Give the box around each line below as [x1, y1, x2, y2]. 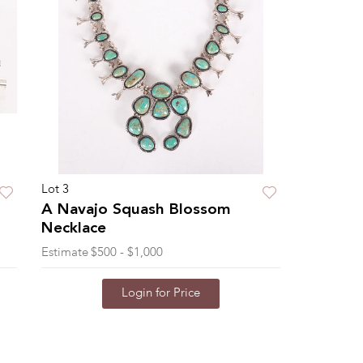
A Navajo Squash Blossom [41, 203, 230, 218]
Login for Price [121, 288, 200, 299]
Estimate [41, 247, 88, 258]
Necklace [41, 221, 106, 237]
